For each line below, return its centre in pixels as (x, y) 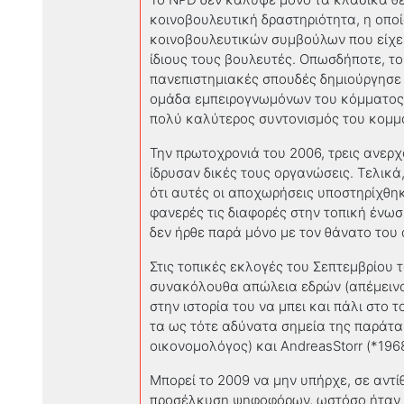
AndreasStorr (321, 346)
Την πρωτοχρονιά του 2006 (235, 153)
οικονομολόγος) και (215, 346)
